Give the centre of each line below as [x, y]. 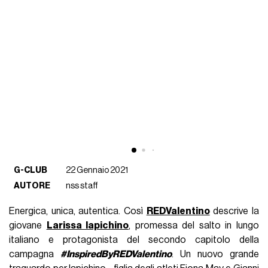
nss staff [82, 185]
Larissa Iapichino [88, 225]
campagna [35, 254]
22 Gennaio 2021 [97, 170]
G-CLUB [31, 170]
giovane [28, 225]
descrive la [234, 211]
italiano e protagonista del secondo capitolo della [134, 240]
